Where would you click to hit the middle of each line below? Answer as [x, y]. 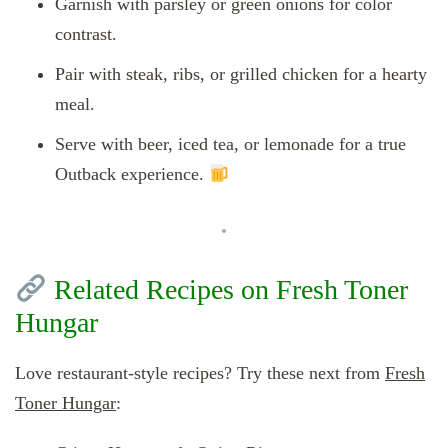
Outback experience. [132, 173]
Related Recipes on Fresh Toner [227, 289]
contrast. [86, 33]
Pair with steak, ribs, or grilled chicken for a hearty [241, 73]
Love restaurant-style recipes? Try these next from [200, 372]
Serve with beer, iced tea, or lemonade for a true [230, 143]
